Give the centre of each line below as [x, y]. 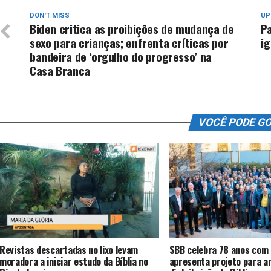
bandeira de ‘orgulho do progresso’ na [121, 57]
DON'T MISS [50, 15]
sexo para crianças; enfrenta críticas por [129, 43]
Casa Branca [60, 70]
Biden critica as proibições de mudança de [132, 29]
